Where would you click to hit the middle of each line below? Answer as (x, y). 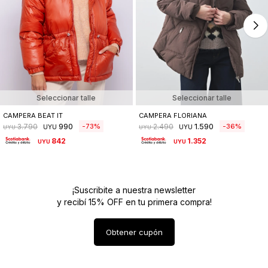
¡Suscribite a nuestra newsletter (134, 190)
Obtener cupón (134, 232)
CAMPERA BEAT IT (33, 115)
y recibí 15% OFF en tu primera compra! (134, 202)
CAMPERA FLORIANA (173, 115)
